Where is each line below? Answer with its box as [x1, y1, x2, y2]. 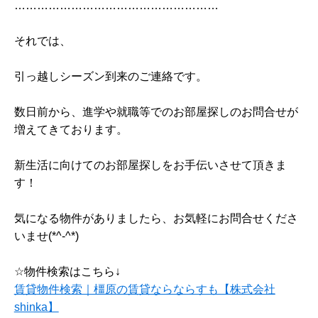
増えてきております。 [13, 124, 128, 136]
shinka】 [13, 301, 59, 313]
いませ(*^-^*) [13, 230, 79, 242]
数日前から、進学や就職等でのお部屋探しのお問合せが [13, 106, 298, 118]
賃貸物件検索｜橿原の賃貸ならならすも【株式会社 [13, 283, 275, 295]
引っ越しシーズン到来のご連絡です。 [13, 70, 207, 82]
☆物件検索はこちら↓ [13, 265, 121, 278]
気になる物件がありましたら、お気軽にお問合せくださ [13, 212, 298, 224]
